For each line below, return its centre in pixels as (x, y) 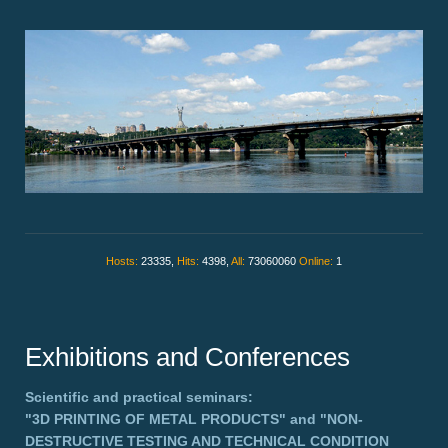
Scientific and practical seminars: (139, 397)
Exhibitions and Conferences (187, 357)
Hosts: (123, 261)
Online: (317, 261)
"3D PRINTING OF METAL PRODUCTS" (155, 419)
